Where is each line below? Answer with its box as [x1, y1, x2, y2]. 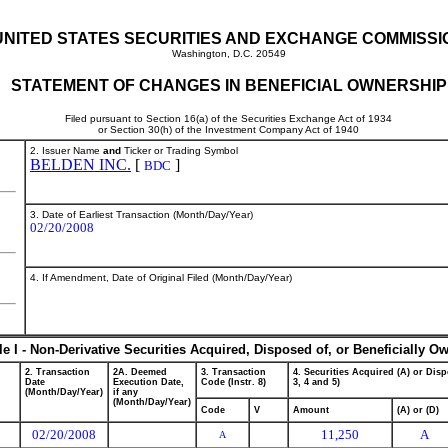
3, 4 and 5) [293, 377, 340, 387]
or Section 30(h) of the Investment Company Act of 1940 [98, 124, 359, 135]
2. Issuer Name [30, 145, 103, 156]
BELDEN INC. [30, 156, 131, 173]
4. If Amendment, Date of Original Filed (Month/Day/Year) [30, 272, 292, 283]
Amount [293, 405, 329, 415]
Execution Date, [113, 377, 184, 387]
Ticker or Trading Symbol [121, 145, 238, 156]
